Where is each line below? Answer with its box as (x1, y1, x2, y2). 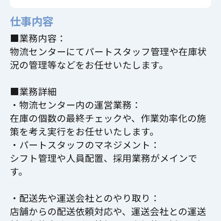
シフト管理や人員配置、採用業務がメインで (9, 150, 197, 164)
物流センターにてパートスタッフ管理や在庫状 (9, 44, 207, 58)
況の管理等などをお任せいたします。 (9, 57, 168, 71)
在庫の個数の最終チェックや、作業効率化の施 (9, 110, 206, 124)
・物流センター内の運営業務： (9, 97, 141, 111)
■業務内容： (9, 31, 66, 44)
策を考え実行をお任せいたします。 (9, 124, 159, 138)
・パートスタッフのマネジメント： (9, 137, 160, 151)
